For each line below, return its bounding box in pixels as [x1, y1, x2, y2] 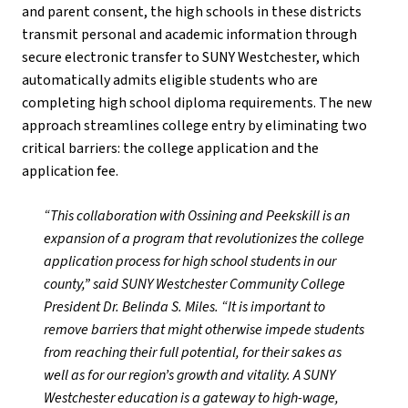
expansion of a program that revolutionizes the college [44, 229, 364, 250]
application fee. [22, 161, 118, 182]
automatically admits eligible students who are [22, 70, 318, 91]
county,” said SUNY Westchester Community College [44, 274, 345, 295]
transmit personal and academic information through [22, 25, 357, 46]
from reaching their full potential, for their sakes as [44, 342, 342, 363]
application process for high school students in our [44, 251, 336, 272]
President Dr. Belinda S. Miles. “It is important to [44, 297, 325, 318]
